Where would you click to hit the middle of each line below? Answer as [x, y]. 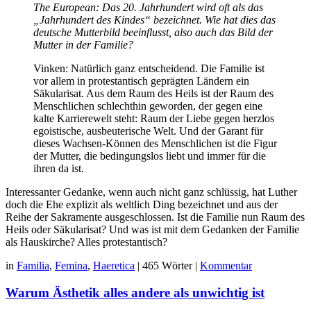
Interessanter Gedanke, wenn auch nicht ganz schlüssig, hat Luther [151, 192]
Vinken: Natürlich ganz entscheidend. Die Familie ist [149, 68]
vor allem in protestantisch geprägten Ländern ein [141, 81]
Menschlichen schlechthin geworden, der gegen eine [148, 106]
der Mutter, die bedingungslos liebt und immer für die [150, 155]
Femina [71, 265]
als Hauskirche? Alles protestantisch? [86, 242]
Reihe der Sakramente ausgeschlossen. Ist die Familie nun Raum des [155, 217]
